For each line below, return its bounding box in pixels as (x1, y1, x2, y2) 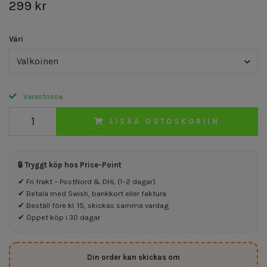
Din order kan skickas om (87, 252, 180, 262)
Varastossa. (21, 91, 64, 101)
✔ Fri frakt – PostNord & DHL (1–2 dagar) (18, 176, 156, 186)
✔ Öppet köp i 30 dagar (18, 212, 100, 222)
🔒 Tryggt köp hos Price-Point (18, 160, 122, 169)
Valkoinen (17, 55, 58, 67)
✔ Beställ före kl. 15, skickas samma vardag (18, 200, 169, 210)
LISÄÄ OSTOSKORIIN (109, 116, 221, 126)
